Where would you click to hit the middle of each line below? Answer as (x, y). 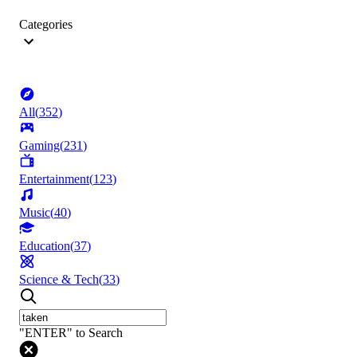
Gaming (39, 146)
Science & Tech (59, 280)
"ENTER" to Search (71, 333)
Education (45, 246)
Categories (46, 25)
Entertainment (54, 179)
